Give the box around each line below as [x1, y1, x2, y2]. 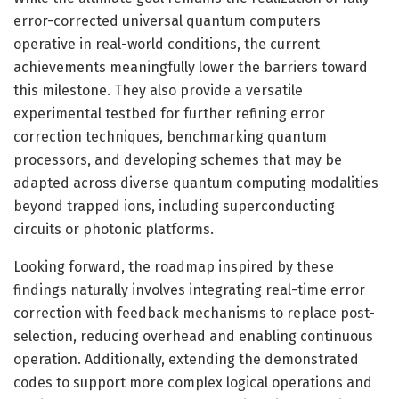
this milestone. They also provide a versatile [13, 81, 303, 99]
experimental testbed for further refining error [13, 104, 325, 122]
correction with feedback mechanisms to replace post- [13, 304, 375, 322]
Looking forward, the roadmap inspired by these [13, 257, 334, 275]
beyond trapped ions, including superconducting [13, 197, 335, 215]
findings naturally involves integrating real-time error [13, 281, 365, 298]
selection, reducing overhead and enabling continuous [13, 327, 373, 345]
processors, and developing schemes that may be [13, 151, 342, 168]
